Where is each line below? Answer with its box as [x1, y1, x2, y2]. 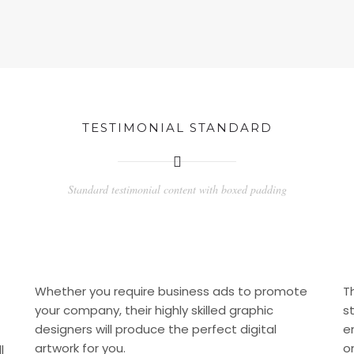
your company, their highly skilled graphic [35, 302, 273, 318]
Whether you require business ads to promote [35, 283, 307, 299]
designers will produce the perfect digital [35, 321, 277, 337]
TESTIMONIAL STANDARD [81, 120, 273, 135]
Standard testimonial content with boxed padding [67, 182, 287, 197]
